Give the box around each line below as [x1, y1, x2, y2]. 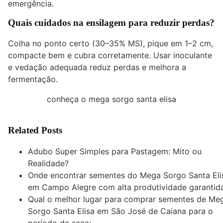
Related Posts [8, 125, 62, 136]
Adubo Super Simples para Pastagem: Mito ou [28, 146, 202, 157]
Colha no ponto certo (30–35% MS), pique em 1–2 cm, [8, 38, 213, 49]
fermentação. [8, 74, 58, 85]
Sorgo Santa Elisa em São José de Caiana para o [28, 206, 213, 217]
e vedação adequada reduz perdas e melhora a [8, 62, 186, 73]
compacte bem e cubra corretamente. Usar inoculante [8, 50, 212, 61]
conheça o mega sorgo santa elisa [47, 94, 176, 105]
